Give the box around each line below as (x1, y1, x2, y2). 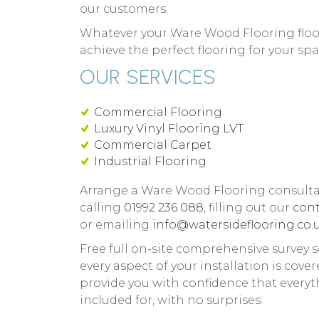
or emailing (80, 217, 152, 231)
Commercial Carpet (94, 137, 211, 152)
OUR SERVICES (80, 64, 216, 89)
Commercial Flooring (94, 105, 222, 119)
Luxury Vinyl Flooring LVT (94, 121, 244, 135)
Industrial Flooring (94, 154, 206, 168)
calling (80, 200, 124, 214)
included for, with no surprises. (80, 293, 263, 307)
